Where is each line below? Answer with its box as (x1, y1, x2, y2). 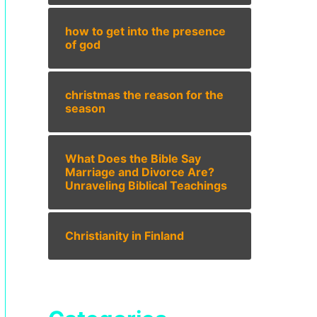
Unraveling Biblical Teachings (65, 178, 227, 192)
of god (65, 37, 100, 52)
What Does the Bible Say (65, 151, 201, 166)
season (65, 100, 105, 115)
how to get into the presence (65, 23, 226, 38)
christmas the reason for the (65, 87, 224, 102)
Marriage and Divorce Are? (65, 164, 214, 179)
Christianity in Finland (65, 228, 184, 243)
